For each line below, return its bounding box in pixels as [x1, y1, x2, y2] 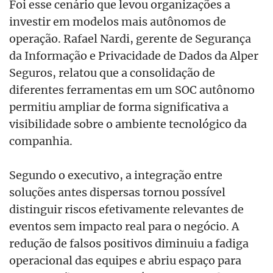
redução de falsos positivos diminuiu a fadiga [9, 235, 249, 250]
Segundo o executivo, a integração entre [9, 167, 222, 182]
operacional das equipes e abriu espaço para [9, 252, 241, 268]
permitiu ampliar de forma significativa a [9, 99, 229, 115]
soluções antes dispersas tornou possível [9, 184, 225, 199]
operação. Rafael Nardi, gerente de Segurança [9, 31, 251, 46]
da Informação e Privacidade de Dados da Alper [9, 48, 258, 63]
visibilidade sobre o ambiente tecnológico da [9, 116, 247, 132]
